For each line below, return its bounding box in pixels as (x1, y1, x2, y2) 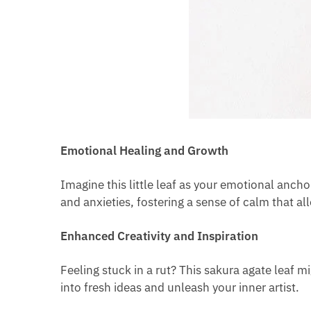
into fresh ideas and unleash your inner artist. (60, 280, 300, 296)
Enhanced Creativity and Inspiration (60, 228, 259, 244)
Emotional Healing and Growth (60, 143, 229, 159)
